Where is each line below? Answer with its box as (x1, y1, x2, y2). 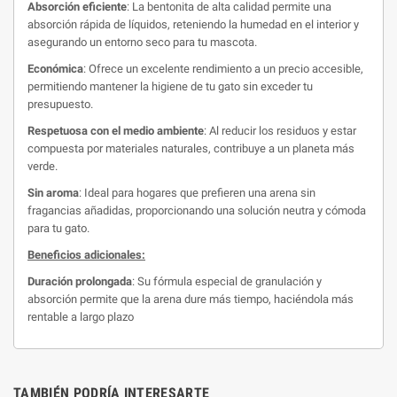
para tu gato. (27, 222, 90, 235)
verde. (27, 160, 58, 173)
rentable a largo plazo (27, 310, 134, 323)
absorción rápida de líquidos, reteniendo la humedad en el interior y (27, 18, 359, 31)
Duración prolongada (27, 275, 132, 288)
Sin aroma (27, 186, 79, 199)
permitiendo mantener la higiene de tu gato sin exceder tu (27, 80, 313, 93)
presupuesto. (27, 97, 93, 111)
